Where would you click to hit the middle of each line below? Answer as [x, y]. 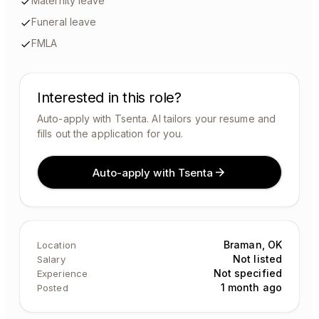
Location [57, 245]
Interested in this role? [109, 98]
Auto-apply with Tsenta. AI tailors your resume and [157, 119]
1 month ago [251, 287]
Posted [53, 288]
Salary [51, 259]
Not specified [247, 273]
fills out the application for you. [110, 134]
